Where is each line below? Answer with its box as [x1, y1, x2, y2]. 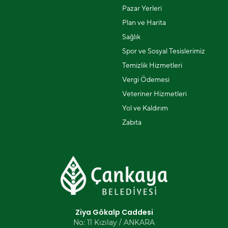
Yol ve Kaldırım [122, 104, 168, 112]
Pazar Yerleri [122, 4, 162, 12]
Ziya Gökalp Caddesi [75, 207, 153, 217]
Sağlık [122, 33, 140, 41]
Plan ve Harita [122, 18, 166, 26]
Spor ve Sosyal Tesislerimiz [122, 47, 205, 55]
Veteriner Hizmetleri [122, 90, 187, 98]
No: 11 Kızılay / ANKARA [73, 218, 155, 227]
